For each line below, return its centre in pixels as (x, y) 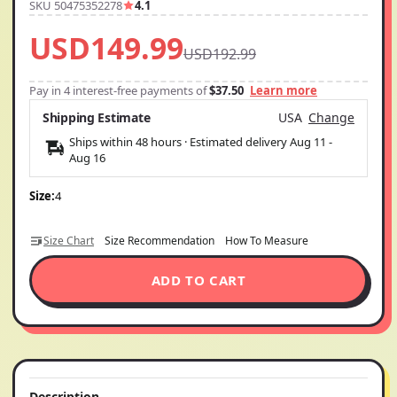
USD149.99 (106, 47)
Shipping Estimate (97, 117)
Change (331, 117)
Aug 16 (87, 157)
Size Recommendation (160, 240)
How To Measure (267, 240)
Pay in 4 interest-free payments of (119, 90)
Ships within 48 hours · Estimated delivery (179, 141)
